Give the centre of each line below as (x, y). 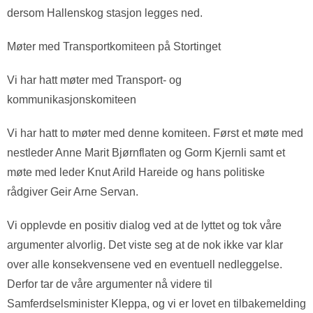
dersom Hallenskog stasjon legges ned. (105, 13)
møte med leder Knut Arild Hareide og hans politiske (136, 172)
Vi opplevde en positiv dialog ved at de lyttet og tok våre (144, 225)
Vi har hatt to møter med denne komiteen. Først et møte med (155, 133)
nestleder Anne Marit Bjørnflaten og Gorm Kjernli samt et (146, 153)
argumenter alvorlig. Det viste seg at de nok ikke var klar (145, 245)
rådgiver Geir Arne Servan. (73, 192)
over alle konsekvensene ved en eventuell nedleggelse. (145, 264)
